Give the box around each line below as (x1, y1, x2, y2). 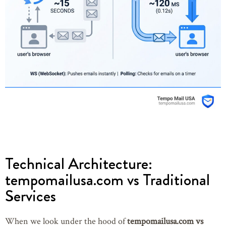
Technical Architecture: (5, 152, 152, 176)
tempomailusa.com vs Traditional (5, 168, 210, 192)
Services (5, 184, 56, 208)
